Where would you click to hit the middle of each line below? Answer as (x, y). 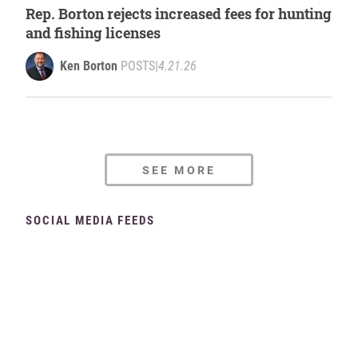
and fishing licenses (93, 33)
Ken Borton (89, 66)
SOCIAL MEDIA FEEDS (90, 221)
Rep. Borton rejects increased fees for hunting (179, 14)
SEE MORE (179, 170)
